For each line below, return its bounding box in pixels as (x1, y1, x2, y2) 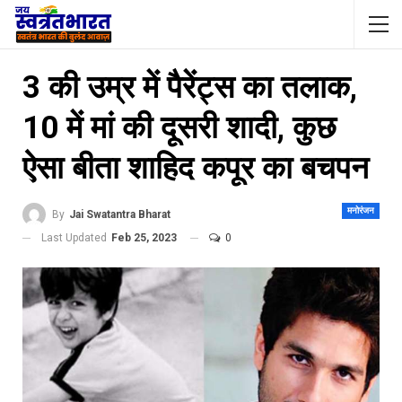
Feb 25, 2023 (111, 231, 177, 244)
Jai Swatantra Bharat (69, 207, 170, 221)
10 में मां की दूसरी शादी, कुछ (22, 109, 336, 146)
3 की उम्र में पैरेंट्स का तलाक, (22, 69, 357, 106)
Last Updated (41, 231, 109, 244)
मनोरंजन (347, 205, 374, 215)
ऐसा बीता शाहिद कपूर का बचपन (22, 150, 369, 187)
